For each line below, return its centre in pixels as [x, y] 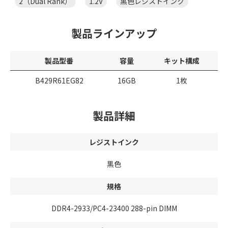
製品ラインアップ [114, 33]
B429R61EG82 [59, 80]
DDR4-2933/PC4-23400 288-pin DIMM [114, 208]
